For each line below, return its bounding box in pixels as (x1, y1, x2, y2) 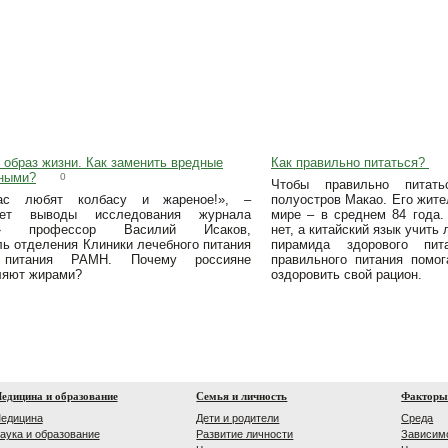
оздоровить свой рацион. (271, 267, 422, 282)
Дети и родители (196, 412, 280, 424)
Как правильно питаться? (271, 155, 429, 170)
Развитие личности (196, 428, 294, 440)
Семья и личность (196, 390, 288, 402)
